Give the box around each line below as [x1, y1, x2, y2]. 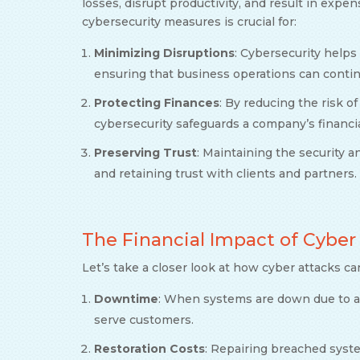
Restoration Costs [94, 341, 205, 356]
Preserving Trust [94, 145, 197, 160]
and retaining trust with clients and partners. [94, 166, 357, 181]
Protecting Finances [94, 95, 219, 110]
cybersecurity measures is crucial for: [82, 14, 297, 29]
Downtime [94, 291, 158, 306]
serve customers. [94, 312, 194, 327]
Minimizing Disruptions [94, 45, 235, 60]
